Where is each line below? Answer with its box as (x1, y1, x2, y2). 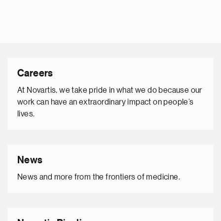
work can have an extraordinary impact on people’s (17, 98, 194, 106)
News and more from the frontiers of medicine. (17, 173, 180, 181)
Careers (17, 69, 53, 78)
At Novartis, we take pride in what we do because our (17, 86, 202, 94)
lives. (17, 110, 35, 118)
